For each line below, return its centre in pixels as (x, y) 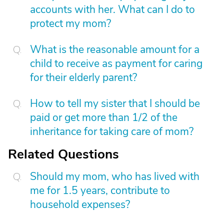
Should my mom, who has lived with (115, 176)
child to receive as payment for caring (116, 63)
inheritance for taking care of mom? (112, 131)
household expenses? (80, 204)
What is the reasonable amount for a (115, 49)
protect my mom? (70, 23)
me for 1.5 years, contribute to (100, 190)
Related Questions (63, 154)
